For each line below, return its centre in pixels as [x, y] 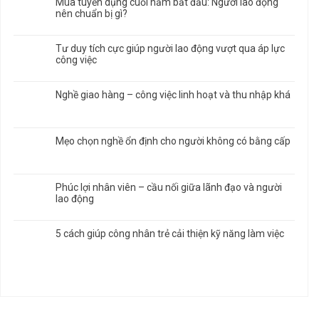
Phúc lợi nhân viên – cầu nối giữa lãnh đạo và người [169, 187]
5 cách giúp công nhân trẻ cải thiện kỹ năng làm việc [170, 233]
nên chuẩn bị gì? [91, 13]
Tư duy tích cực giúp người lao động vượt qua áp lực [170, 48]
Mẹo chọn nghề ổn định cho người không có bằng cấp [173, 141]
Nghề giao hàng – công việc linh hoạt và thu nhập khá [173, 94]
